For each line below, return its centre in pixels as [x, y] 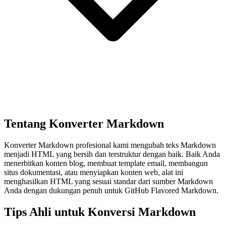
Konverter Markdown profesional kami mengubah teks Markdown [110, 145]
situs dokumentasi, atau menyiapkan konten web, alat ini [94, 172]
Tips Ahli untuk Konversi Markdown [100, 212]
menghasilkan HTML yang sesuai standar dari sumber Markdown [108, 181]
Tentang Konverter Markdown [84, 123]
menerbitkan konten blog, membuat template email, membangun [106, 163]
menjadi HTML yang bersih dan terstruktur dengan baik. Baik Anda [112, 154]
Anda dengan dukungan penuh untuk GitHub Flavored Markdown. [111, 190]
